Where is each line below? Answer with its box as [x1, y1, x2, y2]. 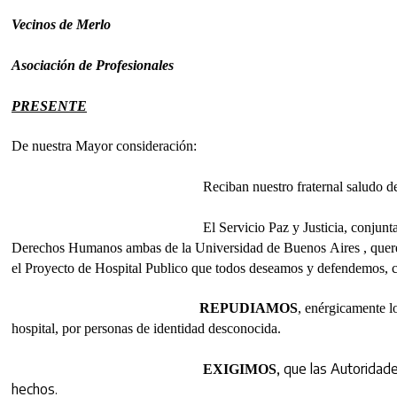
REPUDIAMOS [199, 300, 298, 316]
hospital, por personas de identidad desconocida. [12, 321, 281, 337]
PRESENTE [12, 97, 87, 113]
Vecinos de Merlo [12, 17, 111, 33]
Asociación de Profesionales [12, 58, 174, 74]
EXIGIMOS [118, 362, 276, 378]
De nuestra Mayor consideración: [12, 138, 197, 154]
